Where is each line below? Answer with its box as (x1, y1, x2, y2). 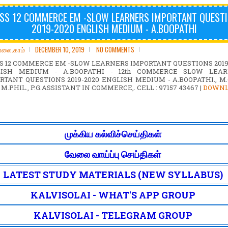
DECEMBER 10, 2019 (35, 44, 84, 54)
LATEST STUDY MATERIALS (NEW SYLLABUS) (3, 168, 223, 181)
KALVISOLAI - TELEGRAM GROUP (33, 209, 192, 221)
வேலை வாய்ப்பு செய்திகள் (65, 148, 161, 160)
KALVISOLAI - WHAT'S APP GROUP (30, 189, 195, 201)
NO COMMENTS (96, 44, 134, 54)
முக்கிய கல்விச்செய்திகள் (64, 128, 161, 140)
